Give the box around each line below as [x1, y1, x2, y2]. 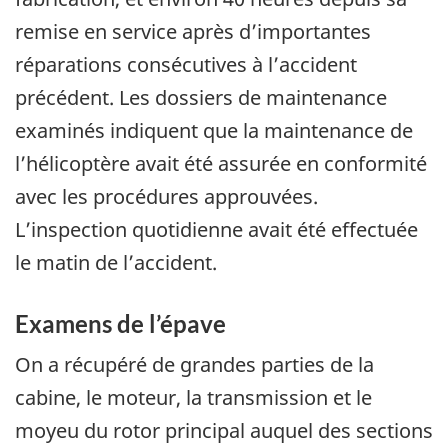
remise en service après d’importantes [15, 17, 371, 45]
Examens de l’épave [15, 308, 226, 338]
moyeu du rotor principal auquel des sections [15, 417, 433, 445]
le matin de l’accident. [15, 248, 217, 276]
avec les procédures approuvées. [15, 182, 318, 210]
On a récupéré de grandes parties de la [15, 351, 374, 379]
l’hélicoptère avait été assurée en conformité [15, 149, 427, 177]
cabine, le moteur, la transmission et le [15, 384, 372, 412]
